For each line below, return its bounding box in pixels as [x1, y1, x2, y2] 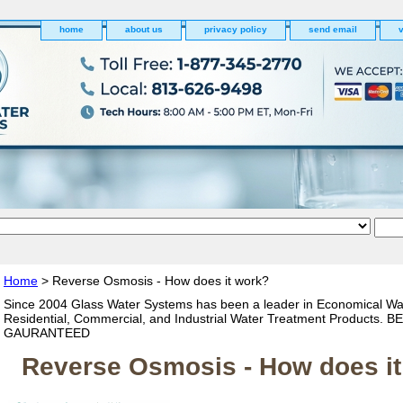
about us [125, 24, 163, 34]
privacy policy [204, 24, 267, 34]
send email [309, 24, 357, 34]
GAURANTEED [4, 326, 90, 340]
